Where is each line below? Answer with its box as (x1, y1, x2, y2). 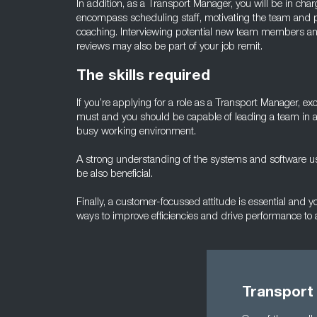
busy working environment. (76, 127, 196, 137)
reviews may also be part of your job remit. (76, 42, 263, 52)
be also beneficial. (76, 169, 153, 180)
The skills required (76, 69, 210, 84)
